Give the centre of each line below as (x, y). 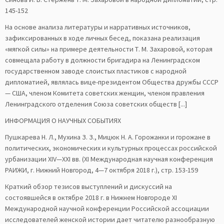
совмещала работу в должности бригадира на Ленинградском (102, 60)
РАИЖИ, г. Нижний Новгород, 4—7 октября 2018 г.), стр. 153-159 (101, 170)
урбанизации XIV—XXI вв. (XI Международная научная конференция (109, 159)
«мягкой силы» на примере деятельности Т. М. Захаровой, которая (109, 49)
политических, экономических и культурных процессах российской (111, 148)
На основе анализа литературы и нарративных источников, (98, 27)
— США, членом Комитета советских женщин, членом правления (105, 93)
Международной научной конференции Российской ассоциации (107, 208)
